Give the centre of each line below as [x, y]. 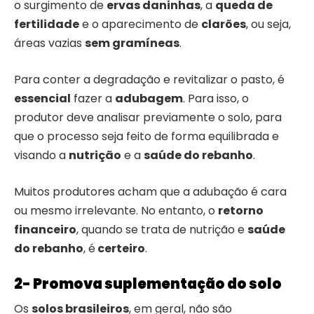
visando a [41, 156]
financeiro [45, 230]
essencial [42, 99]
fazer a [93, 99]
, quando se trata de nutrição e [162, 230]
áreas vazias [49, 43]
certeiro [120, 249]
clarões [224, 25]
